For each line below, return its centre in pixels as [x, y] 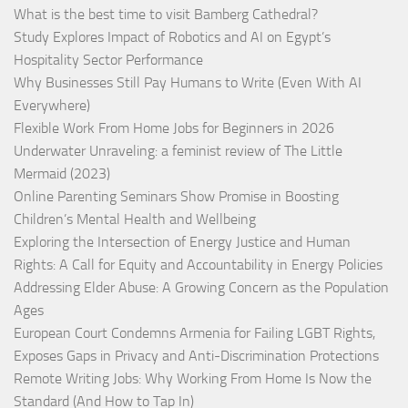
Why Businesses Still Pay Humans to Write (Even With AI [188, 82]
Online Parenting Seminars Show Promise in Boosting [176, 196]
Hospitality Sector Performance [108, 59]
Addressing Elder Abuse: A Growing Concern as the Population [201, 287]
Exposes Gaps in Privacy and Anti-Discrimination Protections [196, 355]
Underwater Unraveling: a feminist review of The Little [178, 150]
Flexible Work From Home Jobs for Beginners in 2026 [174, 127]
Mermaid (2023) [62, 173]
